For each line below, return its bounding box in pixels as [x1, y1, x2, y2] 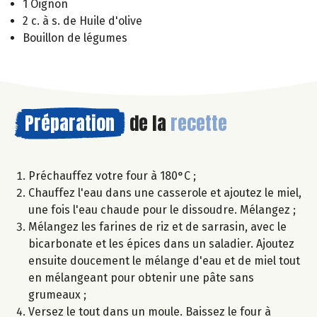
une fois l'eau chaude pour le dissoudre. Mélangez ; [28, 202, 296, 217]
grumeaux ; [28, 287, 86, 301]
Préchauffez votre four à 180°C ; [28, 168, 196, 183]
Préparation [25, 108, 115, 137]
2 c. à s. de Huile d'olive [23, 13, 142, 28]
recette [171, 108, 227, 137]
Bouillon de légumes [23, 30, 127, 45]
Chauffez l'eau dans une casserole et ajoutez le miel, [28, 185, 301, 200]
